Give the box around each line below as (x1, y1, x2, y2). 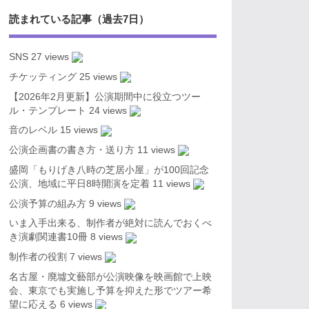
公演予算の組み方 (8, 198, 86, 209)
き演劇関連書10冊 (8, 232, 88, 243)
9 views (88, 198, 121, 209)
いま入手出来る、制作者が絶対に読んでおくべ (8, 218, 212, 229)
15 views (59, 125, 98, 136)
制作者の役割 (8, 252, 67, 262)
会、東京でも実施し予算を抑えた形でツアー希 (8, 285, 212, 296)
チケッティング (8, 71, 77, 82)
